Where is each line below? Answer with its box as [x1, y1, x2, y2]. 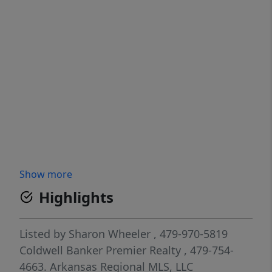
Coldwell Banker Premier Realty [19, 243, 184, 258]
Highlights [39, 187, 114, 208]
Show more [19, 168, 72, 182]
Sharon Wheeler [69, 226, 151, 242]
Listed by [19, 226, 69, 242]
